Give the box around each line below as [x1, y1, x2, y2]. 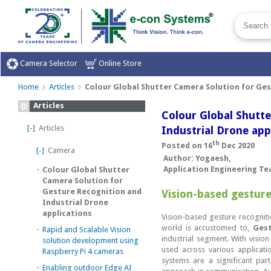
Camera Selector [18, 59, 77, 68]
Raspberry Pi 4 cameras [42, 246, 123, 256]
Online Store [97, 59, 142, 68]
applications [42, 208, 92, 218]
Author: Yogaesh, [163, 153, 231, 163]
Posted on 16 [162, 140, 212, 150]
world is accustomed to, [162, 223, 253, 232]
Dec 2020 [220, 140, 255, 150]
